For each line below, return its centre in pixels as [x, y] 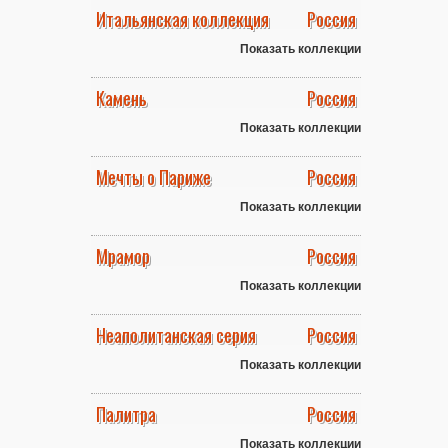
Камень [121, 98]
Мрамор [123, 256]
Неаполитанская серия [176, 335]
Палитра [126, 414]
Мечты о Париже [153, 177]
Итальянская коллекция [182, 19]
